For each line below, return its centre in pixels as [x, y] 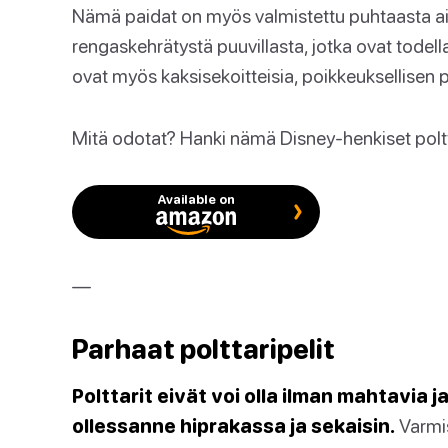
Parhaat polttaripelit [203, 349]
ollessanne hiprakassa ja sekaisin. [233, 425]
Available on [196, 199]
